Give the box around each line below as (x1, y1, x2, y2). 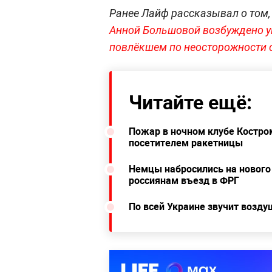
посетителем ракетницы (129, 135, 243, 149)
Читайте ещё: (129, 88, 252, 115)
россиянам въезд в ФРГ (129, 173, 239, 187)
